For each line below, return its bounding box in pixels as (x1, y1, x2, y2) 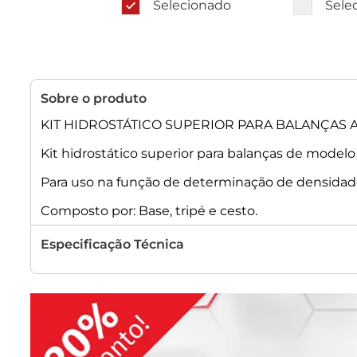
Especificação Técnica (41, 237, 184, 253)
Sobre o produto (41, 91, 147, 107)
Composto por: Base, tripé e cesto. (41, 203, 257, 219)
